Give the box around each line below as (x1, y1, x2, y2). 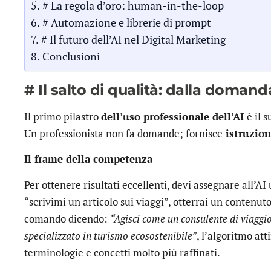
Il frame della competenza (24, 152, 152, 166)
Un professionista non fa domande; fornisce (24, 126, 223, 140)
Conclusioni (42, 48, 100, 64)
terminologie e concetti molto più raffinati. (24, 245, 220, 260)
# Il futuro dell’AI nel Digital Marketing (41, 31, 226, 47)
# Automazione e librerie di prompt (42, 15, 211, 30)
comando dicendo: (24, 211, 110, 226)
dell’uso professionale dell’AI (101, 109, 247, 123)
